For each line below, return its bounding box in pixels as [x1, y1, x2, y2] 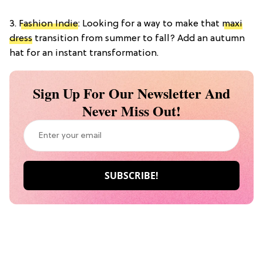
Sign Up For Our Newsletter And [33, 83, 230, 104]
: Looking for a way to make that [78, 19, 222, 30]
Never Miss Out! [82, 100, 181, 122]
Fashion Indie [19, 19, 78, 30]
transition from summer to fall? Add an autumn [32, 33, 245, 45]
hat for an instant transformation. [9, 48, 159, 59]
